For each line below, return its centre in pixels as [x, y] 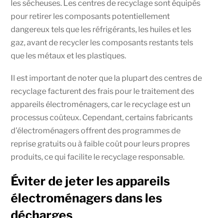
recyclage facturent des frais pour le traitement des [103, 91]
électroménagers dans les [87, 198]
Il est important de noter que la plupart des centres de [107, 78]
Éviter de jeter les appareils [91, 181]
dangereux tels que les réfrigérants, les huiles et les [101, 29]
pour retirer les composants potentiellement [91, 16]
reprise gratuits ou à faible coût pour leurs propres [100, 144]
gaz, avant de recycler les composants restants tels [102, 42]
